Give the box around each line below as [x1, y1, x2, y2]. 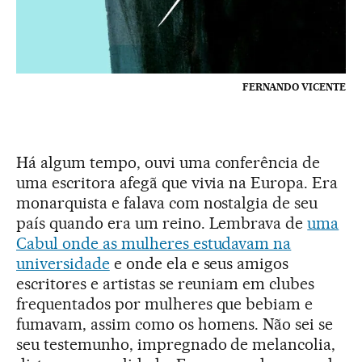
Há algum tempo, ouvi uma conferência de [16, 153, 321, 173]
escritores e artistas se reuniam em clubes [16, 274, 315, 294]
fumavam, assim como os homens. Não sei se [16, 314, 334, 335]
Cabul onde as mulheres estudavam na [16, 234, 292, 254]
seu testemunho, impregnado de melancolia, [16, 335, 336, 355]
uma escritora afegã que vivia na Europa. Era [16, 173, 339, 193]
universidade [16, 254, 110, 274]
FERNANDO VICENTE [242, 81, 346, 94]
